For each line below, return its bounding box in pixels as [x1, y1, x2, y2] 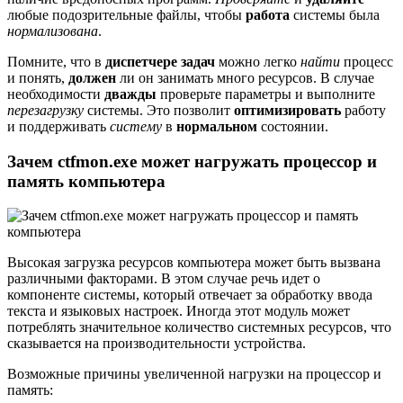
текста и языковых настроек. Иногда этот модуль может [7, 303, 350, 319]
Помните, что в [7, 53, 105, 69]
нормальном [176, 118, 257, 134]
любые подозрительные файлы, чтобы [7, 6, 246, 22]
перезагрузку [7, 102, 84, 118]
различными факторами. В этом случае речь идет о [7, 271, 320, 287]
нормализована [7, 22, 98, 39]
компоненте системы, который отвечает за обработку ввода [7, 287, 372, 303]
